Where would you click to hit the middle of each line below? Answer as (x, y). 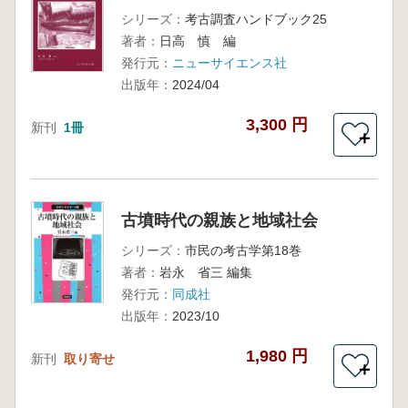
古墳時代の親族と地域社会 (219, 221)
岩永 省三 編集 (205, 273)
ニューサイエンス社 (229, 63)
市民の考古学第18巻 (243, 251)
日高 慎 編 (197, 41)
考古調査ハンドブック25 (255, 20)
